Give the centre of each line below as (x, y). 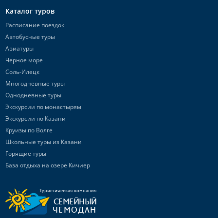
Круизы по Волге (29, 130)
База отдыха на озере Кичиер (47, 165)
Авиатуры (19, 48)
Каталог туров (30, 11)
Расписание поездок (35, 25)
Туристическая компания (68, 191)
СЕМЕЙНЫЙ (75, 202)
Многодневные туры (35, 83)
